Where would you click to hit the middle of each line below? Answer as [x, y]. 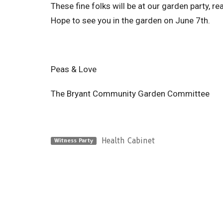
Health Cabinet [128, 141]
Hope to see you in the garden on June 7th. [131, 20]
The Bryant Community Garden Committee [130, 93]
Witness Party [73, 140]
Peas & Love [74, 69]
